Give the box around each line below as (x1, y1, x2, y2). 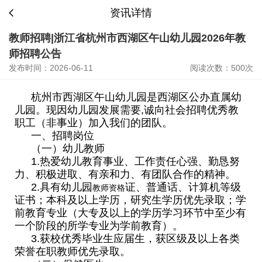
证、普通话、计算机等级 (125, 181, 241, 193)
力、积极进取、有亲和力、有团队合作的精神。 (15, 168, 236, 180)
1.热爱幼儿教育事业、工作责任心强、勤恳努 (31, 156, 240, 167)
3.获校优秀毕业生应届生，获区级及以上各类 (31, 233, 240, 244)
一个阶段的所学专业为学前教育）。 (15, 220, 183, 232)
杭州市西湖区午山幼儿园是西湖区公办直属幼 (31, 91, 242, 103)
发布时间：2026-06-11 (9, 63, 93, 73)
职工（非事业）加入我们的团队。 (15, 117, 173, 129)
